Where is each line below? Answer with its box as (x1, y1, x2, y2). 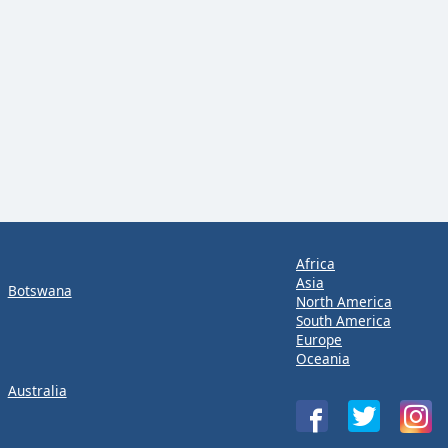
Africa (296, 253, 335, 273)
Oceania (296, 348, 350, 368)
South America (296, 310, 391, 330)
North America (296, 291, 392, 311)
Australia (7, 380, 67, 400)
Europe (296, 329, 342, 349)
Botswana (7, 280, 72, 300)
